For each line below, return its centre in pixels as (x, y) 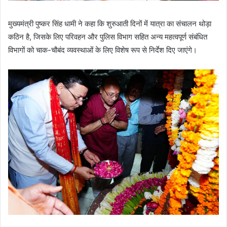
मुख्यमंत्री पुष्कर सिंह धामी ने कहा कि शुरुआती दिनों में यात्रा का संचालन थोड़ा (110, 24)
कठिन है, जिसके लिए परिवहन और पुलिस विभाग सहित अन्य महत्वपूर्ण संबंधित (108, 37)
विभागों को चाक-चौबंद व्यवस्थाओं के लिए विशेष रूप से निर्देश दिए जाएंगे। (103, 50)
